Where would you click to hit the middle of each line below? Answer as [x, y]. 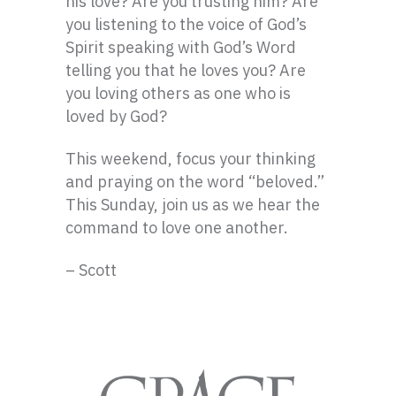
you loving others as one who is [178, 93]
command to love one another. [177, 228]
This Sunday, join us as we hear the [193, 205]
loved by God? [116, 116]
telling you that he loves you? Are [186, 70]
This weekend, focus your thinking [190, 159]
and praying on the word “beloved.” [195, 182]
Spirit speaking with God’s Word [181, 47]
